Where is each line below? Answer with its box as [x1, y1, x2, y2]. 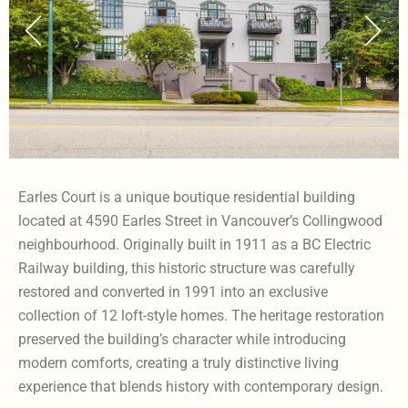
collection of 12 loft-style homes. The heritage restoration [18, 307, 384, 325]
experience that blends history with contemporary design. [18, 378, 383, 396]
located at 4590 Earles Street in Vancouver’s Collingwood [18, 212, 382, 230]
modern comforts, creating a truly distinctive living [18, 354, 339, 372]
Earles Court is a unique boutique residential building [18, 189, 355, 207]
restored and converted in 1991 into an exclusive [18, 283, 328, 301]
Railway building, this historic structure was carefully [18, 260, 355, 278]
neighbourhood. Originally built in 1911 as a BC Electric [18, 236, 371, 254]
